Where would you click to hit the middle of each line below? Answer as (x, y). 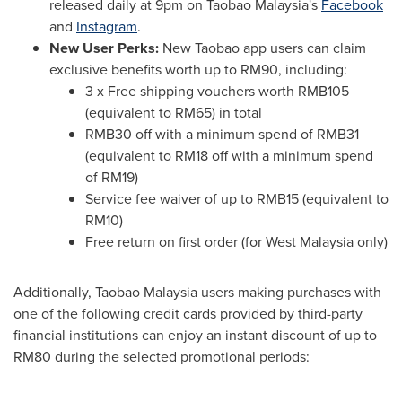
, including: (313, 69)
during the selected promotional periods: (180, 356)
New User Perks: (106, 48)
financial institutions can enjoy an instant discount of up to (195, 335)
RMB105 (323, 91)
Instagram (107, 26)
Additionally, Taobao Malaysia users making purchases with (197, 292)
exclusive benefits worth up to (145, 69)
